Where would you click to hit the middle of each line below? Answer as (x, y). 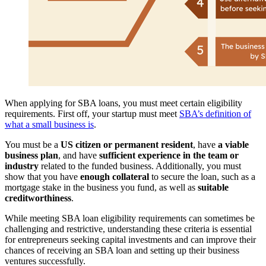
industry (22, 166)
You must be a (33, 144)
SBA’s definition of (215, 113)
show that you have (42, 176)
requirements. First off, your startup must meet (92, 113)
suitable (213, 187)
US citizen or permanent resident (127, 144)
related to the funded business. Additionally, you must (140, 166)
